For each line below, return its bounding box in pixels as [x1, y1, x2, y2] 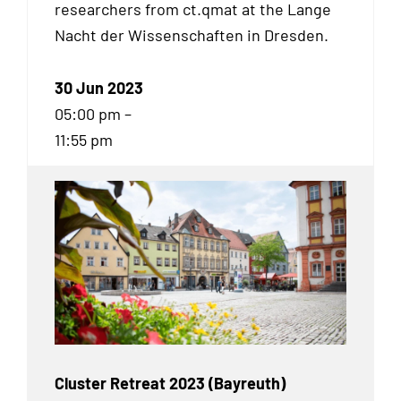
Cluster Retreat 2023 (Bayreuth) [55, 373, 286, 394]
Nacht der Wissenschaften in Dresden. [55, 25, 328, 46]
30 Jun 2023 [55, 77, 143, 98]
